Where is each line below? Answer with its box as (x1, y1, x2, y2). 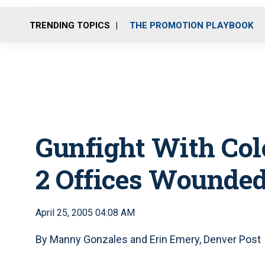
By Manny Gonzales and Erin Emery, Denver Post (35, 233, 261, 245)
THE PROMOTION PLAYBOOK (130, 20, 253, 31)
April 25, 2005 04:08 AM (35, 207, 135, 218)
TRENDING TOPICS (30, 20, 110, 31)
